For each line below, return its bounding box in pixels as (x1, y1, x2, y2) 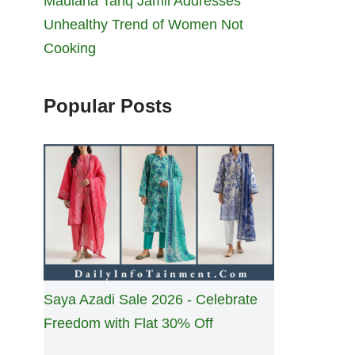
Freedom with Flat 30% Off (44, 315, 213, 331)
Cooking (44, 40, 96, 57)
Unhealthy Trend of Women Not (44, 17, 243, 33)
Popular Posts (44, 95, 172, 117)
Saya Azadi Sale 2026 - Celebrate (44, 291, 258, 307)
